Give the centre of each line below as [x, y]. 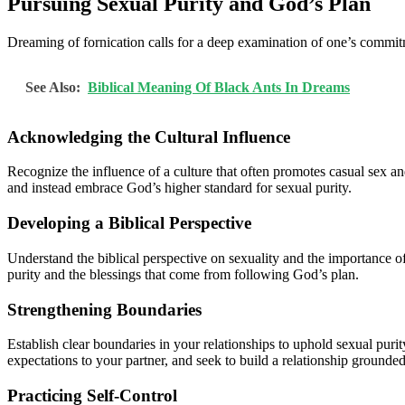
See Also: [53, 87]
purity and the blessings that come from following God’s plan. [183, 274]
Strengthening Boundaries [104, 309]
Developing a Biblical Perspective [129, 223]
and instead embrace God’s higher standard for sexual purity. [179, 188]
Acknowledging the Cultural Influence [149, 137]
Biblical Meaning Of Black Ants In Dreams [219, 87]
